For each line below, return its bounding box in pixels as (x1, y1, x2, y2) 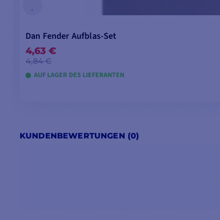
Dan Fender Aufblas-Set (26, 30, 117, 43)
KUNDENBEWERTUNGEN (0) (20, 131, 139, 141)
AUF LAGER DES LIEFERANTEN (34, 70, 124, 81)
